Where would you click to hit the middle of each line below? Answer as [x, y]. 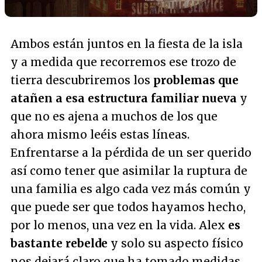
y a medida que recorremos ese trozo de [123, 62]
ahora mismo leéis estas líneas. [100, 135]
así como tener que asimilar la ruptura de [129, 171]
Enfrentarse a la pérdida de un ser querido [131, 153]
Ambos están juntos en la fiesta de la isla [127, 44]
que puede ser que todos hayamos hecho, [128, 207]
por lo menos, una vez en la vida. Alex [119, 225]
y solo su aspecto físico [175, 243]
